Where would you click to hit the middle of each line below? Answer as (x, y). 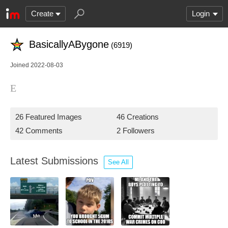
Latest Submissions (56, 161)
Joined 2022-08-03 (37, 65)
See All (118, 162)
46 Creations (138, 117)
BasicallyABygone (69, 44)
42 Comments (39, 131)
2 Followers (136, 131)
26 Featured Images (49, 117)
